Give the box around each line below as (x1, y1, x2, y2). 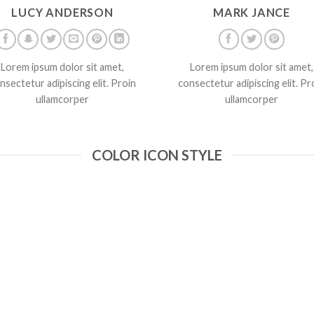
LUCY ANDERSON (11, 5, 114, 19)
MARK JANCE (212, 5, 291, 19)
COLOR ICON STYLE (92, 146, 222, 164)
